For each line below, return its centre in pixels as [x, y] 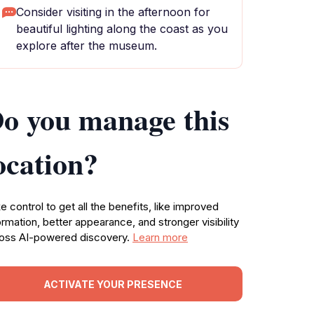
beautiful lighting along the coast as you [122, 29]
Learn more [160, 237]
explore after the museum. [87, 46]
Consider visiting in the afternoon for [113, 12]
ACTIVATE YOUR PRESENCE [113, 284]
